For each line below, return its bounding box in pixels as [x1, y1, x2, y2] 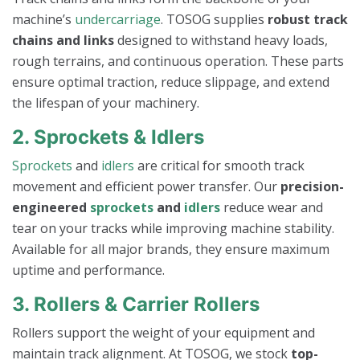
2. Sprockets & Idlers [12, 125, 204, 149]
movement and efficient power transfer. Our [12, 178, 280, 196]
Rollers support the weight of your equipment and [12, 324, 315, 342]
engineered [12, 198, 90, 217]
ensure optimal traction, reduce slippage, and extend [12, 73, 329, 92]
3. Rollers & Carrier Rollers [12, 292, 260, 317]
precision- [280, 178, 344, 196]
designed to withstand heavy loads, [114, 31, 328, 50]
